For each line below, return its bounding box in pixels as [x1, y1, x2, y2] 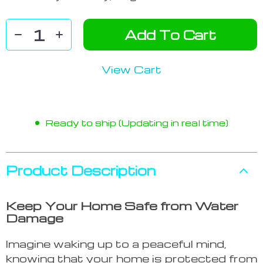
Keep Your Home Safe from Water [6, 198, 238, 214]
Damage [6, 210, 63, 226]
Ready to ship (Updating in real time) [45, 117, 228, 129]
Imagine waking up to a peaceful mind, [6, 237, 227, 251]
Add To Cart [124, 26, 216, 43]
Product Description [6, 162, 156, 179]
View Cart [102, 62, 161, 76]
